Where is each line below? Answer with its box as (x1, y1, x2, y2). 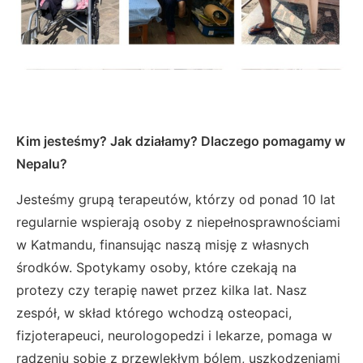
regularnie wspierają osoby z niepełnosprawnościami (16, 214, 340, 231)
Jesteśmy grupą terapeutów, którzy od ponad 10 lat (16, 191, 335, 208)
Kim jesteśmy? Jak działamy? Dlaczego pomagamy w (16, 133, 345, 150)
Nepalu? (16, 156, 70, 173)
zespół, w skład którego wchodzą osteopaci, (16, 305, 292, 322)
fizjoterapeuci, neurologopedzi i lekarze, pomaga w (16, 327, 332, 344)
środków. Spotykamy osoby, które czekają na (16, 259, 297, 276)
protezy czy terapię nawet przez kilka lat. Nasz (16, 282, 307, 299)
